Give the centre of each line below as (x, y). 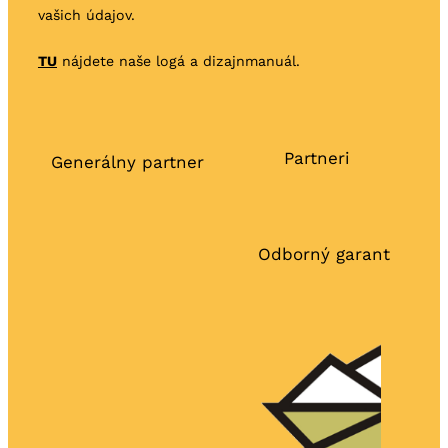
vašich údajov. (86, 14)
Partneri (317, 157)
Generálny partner (127, 161)
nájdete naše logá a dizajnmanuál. (178, 60)
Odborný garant (320, 253)
